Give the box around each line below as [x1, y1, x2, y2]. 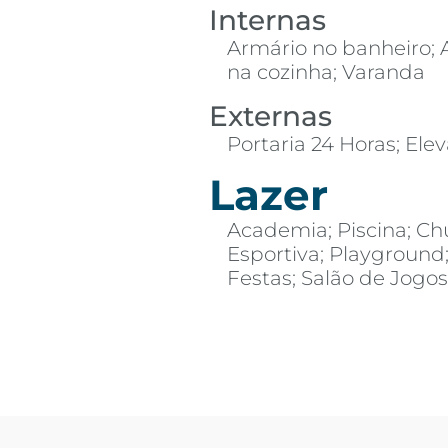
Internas [209, 2, 326, 37]
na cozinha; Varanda [227, 59, 425, 84]
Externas [209, 98, 332, 133]
